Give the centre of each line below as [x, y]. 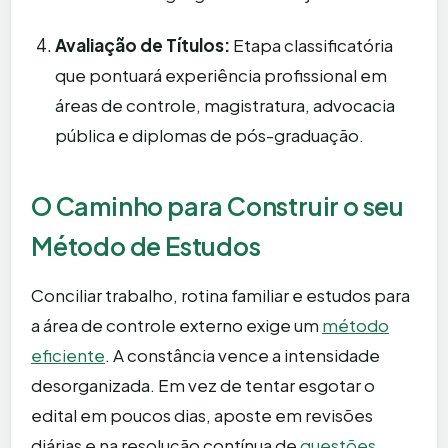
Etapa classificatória [311, 45]
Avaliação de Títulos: [142, 45]
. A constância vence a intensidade [242, 355]
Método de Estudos [146, 246]
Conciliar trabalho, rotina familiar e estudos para [220, 295]
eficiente [68, 355]
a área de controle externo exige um [176, 325]
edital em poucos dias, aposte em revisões [202, 415]
